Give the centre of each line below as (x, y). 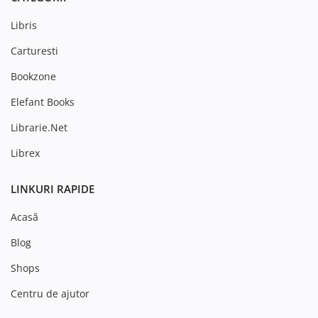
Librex (25, 153)
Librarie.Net (39, 127)
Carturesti (34, 50)
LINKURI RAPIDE (53, 188)
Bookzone (33, 76)
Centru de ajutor (50, 293)
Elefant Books (43, 102)
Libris (24, 25)
